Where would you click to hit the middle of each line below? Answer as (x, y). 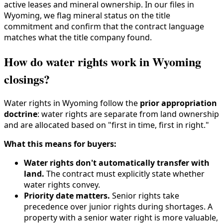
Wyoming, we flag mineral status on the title (87, 16)
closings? (27, 79)
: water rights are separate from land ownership (128, 114)
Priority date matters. (67, 196)
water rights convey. (62, 185)
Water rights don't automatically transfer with (117, 163)
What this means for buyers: (60, 144)
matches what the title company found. (78, 38)
